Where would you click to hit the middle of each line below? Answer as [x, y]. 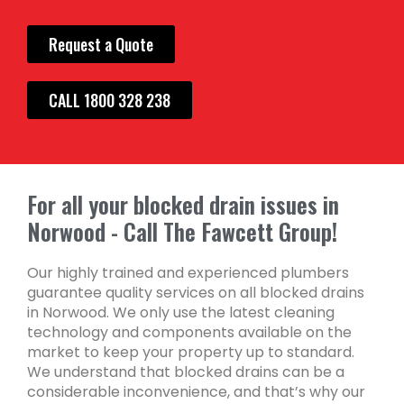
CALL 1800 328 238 [110, 100]
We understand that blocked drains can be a [186, 372]
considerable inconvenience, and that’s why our [196, 391]
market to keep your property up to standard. [191, 352]
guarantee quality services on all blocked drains [196, 292]
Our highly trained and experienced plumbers [188, 272]
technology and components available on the [189, 332]
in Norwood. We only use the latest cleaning [181, 312]
